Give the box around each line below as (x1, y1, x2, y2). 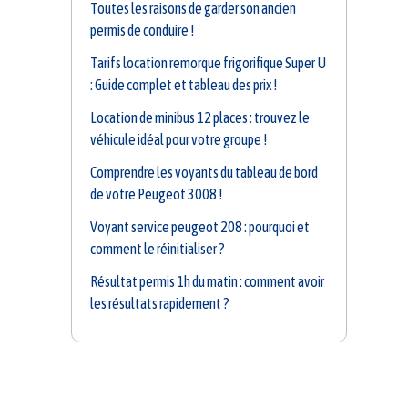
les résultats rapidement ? (90, 294, 229, 311)
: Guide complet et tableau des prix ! (90, 76, 277, 93)
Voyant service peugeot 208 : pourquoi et (90, 218, 310, 235)
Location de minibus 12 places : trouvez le (90, 108, 310, 126)
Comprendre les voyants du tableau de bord (90, 163, 318, 180)
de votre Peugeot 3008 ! (90, 185, 222, 202)
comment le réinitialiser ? (90, 240, 225, 257)
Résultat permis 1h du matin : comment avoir (90, 272, 324, 290)
